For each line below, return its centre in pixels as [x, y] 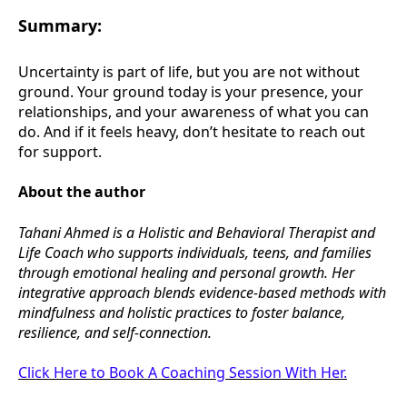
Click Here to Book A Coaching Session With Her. [183, 373]
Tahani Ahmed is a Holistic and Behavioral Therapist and [197, 232]
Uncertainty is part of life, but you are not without [189, 71]
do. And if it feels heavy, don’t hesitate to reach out [192, 131]
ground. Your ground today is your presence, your [191, 91]
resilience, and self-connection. [115, 332]
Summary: [60, 26]
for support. [60, 151]
